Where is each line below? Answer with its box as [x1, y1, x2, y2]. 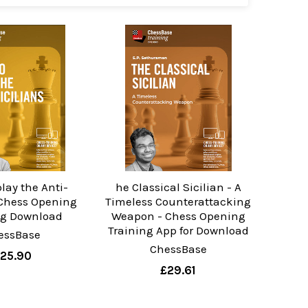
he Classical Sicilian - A [115, 180, 241, 195]
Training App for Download [107, 223, 249, 238]
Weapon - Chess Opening [111, 209, 245, 223]
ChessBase [149, 242, 207, 256]
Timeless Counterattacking [105, 195, 252, 209]
